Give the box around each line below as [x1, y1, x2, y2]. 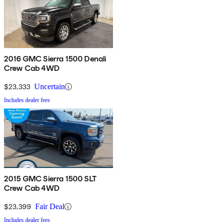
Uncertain [34, 82, 65, 91]
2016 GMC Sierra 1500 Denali [4, 54, 107, 64]
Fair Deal [35, 202, 64, 211]
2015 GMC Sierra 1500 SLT [4, 174, 97, 184]
